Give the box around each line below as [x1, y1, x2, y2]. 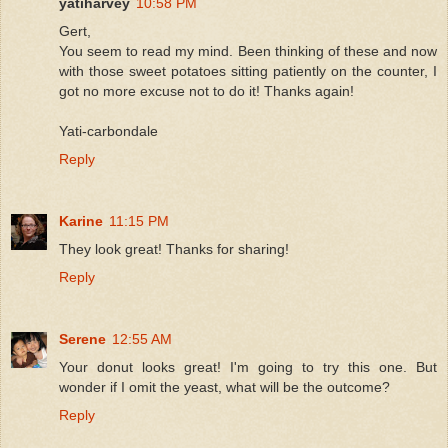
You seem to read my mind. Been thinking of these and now [59, 42, 437, 59]
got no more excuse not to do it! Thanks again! [59, 82, 354, 99]
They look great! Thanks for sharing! [59, 240, 289, 257]
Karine [59, 212, 103, 229]
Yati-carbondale [59, 122, 158, 139]
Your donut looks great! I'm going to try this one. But [59, 358, 437, 375]
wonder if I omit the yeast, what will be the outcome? [59, 378, 390, 395]
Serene [59, 330, 106, 347]
